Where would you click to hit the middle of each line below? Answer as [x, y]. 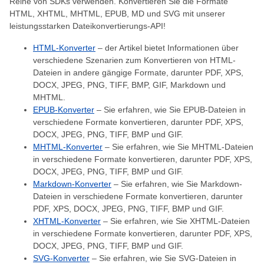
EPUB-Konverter [64, 110]
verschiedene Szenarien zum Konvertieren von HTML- [134, 60]
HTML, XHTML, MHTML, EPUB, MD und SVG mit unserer [117, 14]
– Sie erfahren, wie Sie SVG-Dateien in [163, 258]
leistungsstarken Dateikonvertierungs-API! [88, 26]
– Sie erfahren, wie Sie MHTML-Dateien [178, 147]
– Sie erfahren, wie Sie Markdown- [177, 184]
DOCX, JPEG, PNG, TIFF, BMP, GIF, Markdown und [129, 85]
